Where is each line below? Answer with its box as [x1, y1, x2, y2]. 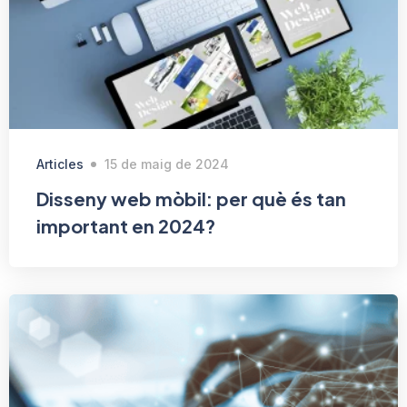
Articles [36, 156, 84, 173]
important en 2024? [36, 214, 215, 238]
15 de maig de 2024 [104, 156, 229, 173]
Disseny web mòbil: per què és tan [36, 187, 346, 211]
